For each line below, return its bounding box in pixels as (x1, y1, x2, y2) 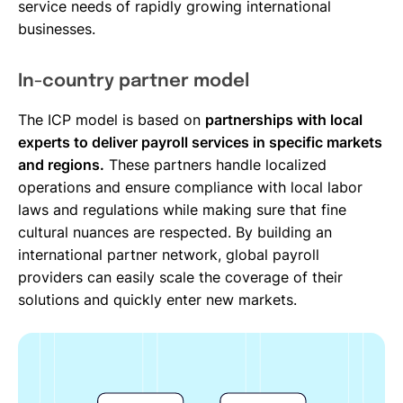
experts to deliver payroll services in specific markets (18, 132, 382, 151)
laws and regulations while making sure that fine (18, 200, 346, 219)
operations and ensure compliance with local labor (18, 177, 363, 196)
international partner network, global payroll (18, 245, 319, 264)
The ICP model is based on (18, 110, 205, 129)
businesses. (18, 19, 95, 38)
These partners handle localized (104, 155, 327, 174)
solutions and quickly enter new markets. (18, 290, 297, 309)
